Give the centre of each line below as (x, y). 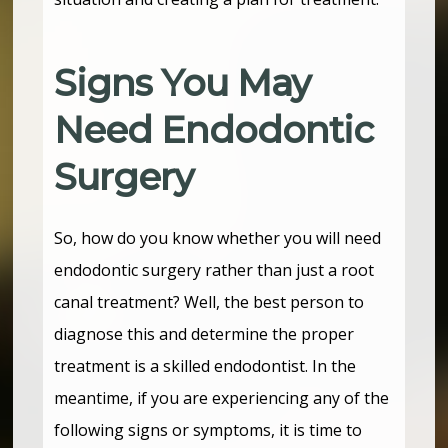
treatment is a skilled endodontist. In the (205, 366)
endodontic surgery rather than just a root (214, 270)
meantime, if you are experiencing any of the (222, 398)
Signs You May (182, 83)
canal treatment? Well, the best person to (209, 302)
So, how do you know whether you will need (218, 238)
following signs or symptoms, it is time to (208, 430)
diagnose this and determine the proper (204, 334)
